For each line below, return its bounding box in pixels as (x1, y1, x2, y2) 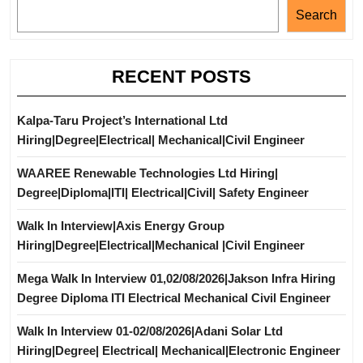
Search (296, 7, 337, 22)
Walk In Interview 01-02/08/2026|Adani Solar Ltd (17, 323, 283, 338)
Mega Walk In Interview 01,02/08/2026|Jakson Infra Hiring (17, 271, 335, 285)
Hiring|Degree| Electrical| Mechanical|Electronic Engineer (17, 343, 340, 357)
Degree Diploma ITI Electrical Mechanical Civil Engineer (17, 290, 331, 305)
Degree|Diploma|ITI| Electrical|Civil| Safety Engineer (17, 185, 309, 199)
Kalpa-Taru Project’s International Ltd (17, 113, 228, 127)
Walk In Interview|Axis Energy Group (17, 218, 224, 233)
